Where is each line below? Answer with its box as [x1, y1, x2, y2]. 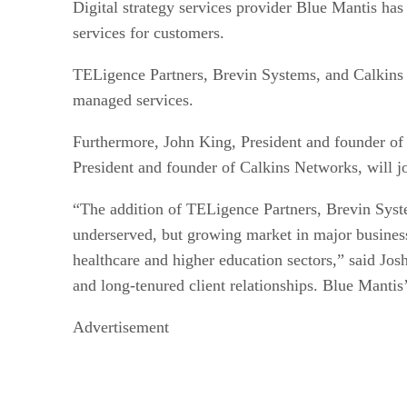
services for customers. [73, 23, 224, 42]
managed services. [73, 90, 194, 109]
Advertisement [73, 317, 169, 336]
